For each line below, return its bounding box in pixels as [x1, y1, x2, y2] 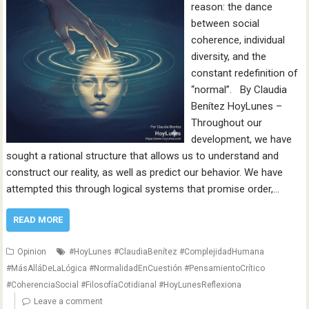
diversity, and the [190, 50, 266, 63]
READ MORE [13, 214, 63, 225]
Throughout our [190, 116, 262, 129]
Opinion [17, 246, 47, 257]
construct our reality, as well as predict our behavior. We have [6, 166, 283, 179]
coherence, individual [190, 33, 285, 46]
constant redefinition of [190, 66, 298, 79]
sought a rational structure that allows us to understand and [6, 149, 279, 162]
